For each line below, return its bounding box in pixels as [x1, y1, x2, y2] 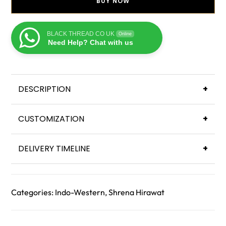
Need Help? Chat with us [48, 38, 134, 47]
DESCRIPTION [18, 83, 71, 95]
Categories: [11, 187, 55, 198]
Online [119, 31, 132, 37]
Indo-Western [55, 187, 105, 198]
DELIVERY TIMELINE [18, 143, 91, 155]
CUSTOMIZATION [18, 113, 85, 125]
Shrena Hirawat [108, 187, 165, 198]
